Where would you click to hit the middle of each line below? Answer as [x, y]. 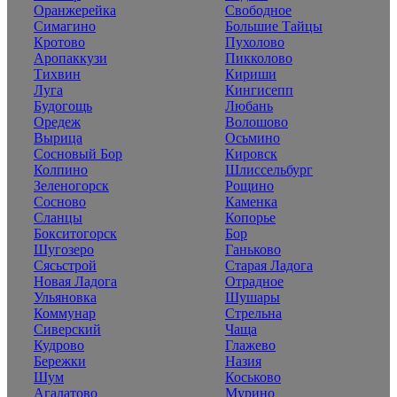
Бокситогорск [75, 233]
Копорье [250, 217]
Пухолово [255, 42]
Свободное [258, 10]
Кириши [251, 74]
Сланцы [58, 217]
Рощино [249, 185]
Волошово [257, 121]
